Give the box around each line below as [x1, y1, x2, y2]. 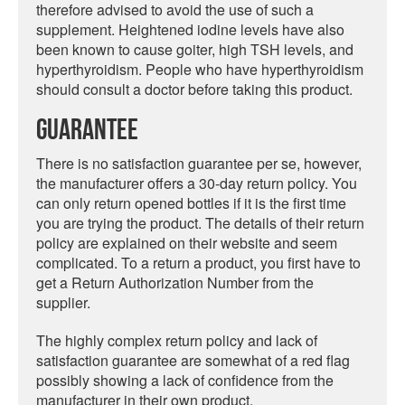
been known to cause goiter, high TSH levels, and [36, 39, 353, 60]
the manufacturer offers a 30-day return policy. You [36, 173, 357, 193]
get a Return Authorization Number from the [36, 272, 314, 293]
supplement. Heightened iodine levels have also [36, 19, 344, 40]
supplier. [36, 292, 90, 313]
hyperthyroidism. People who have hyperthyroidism [36, 59, 363, 80]
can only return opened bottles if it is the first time [36, 193, 346, 213]
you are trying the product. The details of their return [36, 212, 364, 233]
